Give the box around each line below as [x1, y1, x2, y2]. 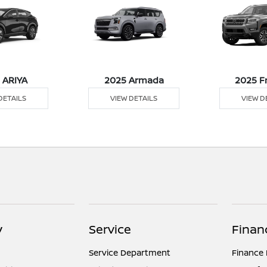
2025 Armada [104, 74, 164, 87]
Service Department [89, 247, 171, 259]
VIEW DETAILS [110, 93, 158, 104]
